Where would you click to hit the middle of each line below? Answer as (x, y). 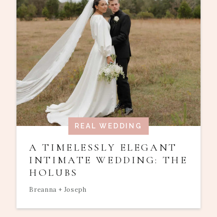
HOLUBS (54, 172)
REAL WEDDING (108, 126)
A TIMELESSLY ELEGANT (103, 147)
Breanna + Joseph (58, 190)
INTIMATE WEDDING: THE (108, 160)
